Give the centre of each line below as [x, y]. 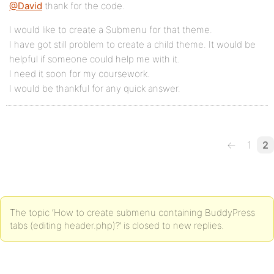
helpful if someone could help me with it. [94, 59]
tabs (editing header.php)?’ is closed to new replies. [117, 225]
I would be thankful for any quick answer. [95, 88]
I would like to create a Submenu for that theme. [111, 30]
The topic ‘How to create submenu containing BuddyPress [132, 213]
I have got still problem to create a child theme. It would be [132, 44]
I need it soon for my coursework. [80, 74]
